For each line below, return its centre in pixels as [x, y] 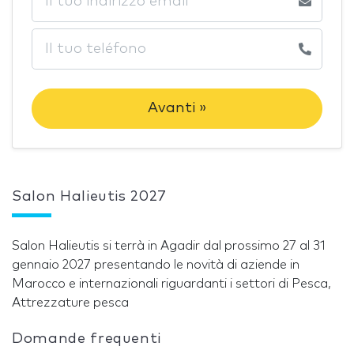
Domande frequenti [87, 339]
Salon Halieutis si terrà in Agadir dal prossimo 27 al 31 [169, 246]
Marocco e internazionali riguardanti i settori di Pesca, [171, 284]
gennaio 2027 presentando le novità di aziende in [156, 265]
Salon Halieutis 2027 [89, 197]
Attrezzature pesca [70, 303]
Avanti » [177, 109]
